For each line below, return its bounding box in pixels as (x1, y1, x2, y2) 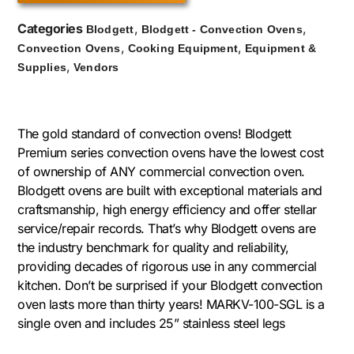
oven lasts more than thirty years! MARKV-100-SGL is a (17, 296, 325, 312)
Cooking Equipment (127, 42, 238, 55)
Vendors (73, 61, 119, 74)
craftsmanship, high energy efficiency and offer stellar (17, 201, 317, 217)
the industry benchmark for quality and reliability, (17, 239, 289, 255)
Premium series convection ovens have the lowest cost (17, 144, 324, 160)
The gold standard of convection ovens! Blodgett (17, 125, 292, 141)
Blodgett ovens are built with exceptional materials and (17, 182, 322, 198)
